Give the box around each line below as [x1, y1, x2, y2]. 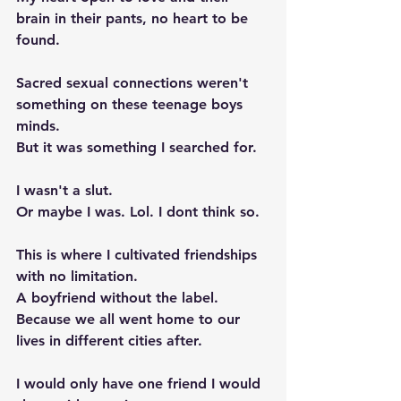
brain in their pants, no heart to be [16, 10, 252, 27]
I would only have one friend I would [16, 375, 265, 392]
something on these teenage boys [16, 96, 247, 113]
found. [16, 31, 64, 48]
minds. [16, 117, 64, 134]
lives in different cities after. [16, 332, 211, 349]
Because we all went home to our [16, 311, 244, 328]
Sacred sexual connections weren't [16, 74, 252, 91]
